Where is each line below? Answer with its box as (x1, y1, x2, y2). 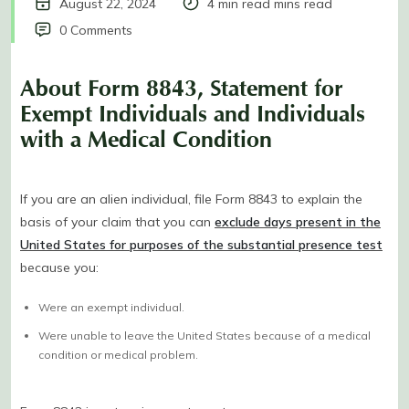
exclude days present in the (215, 213, 381, 230)
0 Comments (59, 21, 132, 38)
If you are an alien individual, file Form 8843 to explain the (20, 190, 362, 207)
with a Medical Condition (20, 129, 272, 157)
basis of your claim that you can (20, 213, 215, 230)
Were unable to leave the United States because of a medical (38, 328, 371, 342)
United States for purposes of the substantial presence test (20, 236, 383, 253)
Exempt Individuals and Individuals (20, 103, 365, 131)
